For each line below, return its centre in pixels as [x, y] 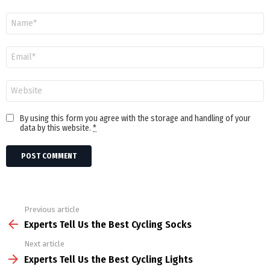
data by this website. [56, 128]
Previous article [52, 209]
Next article [44, 244]
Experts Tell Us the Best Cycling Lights [108, 259]
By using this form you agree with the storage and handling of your [135, 118]
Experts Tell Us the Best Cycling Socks [108, 225]
